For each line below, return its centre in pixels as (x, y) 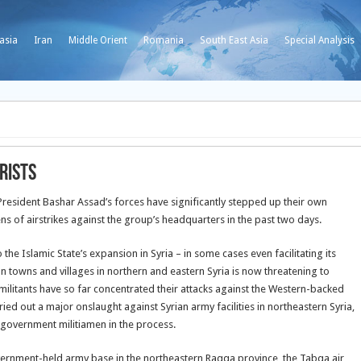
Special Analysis (320, 40)
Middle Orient (98, 40)
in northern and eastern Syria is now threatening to (213, 271)
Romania (164, 40)
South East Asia (234, 40)
